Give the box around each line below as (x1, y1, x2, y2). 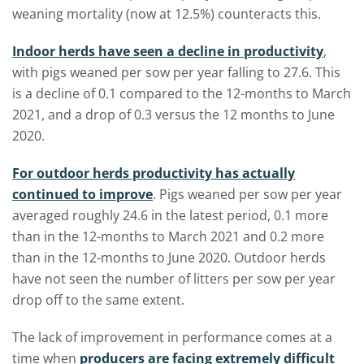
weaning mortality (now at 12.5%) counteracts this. (12, 5, 321, 23)
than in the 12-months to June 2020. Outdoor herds (12, 249, 326, 266)
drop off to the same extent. (12, 291, 184, 309)
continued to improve (12, 185, 153, 203)
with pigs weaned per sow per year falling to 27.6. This (12, 63, 340, 81)
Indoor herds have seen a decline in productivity (12, 42, 323, 60)
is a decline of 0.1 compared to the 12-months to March (12, 84, 351, 102)
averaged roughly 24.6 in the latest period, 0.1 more (12, 206, 328, 224)
